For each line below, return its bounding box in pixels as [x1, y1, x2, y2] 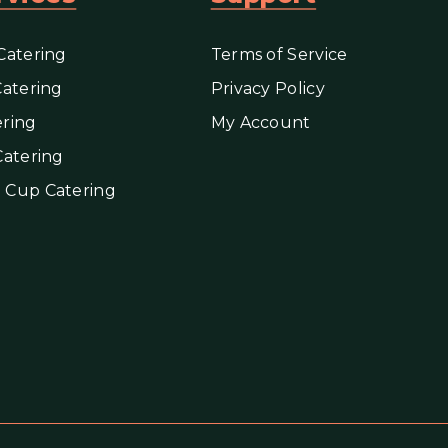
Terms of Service [210, 45, 348, 64]
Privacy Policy [210, 79, 325, 98]
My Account [210, 113, 311, 132]
